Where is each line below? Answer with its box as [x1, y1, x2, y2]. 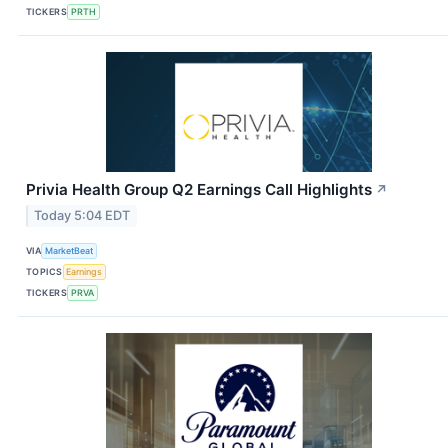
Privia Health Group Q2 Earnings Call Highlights [26, 180, 372, 200]
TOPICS [26, 265, 63, 277]
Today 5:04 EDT [34, 208, 131, 224]
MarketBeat [45, 244, 94, 256]
